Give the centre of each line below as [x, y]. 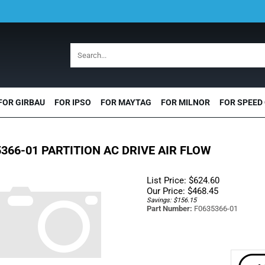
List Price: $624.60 [183, 180]
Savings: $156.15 [171, 200]
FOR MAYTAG [126, 102]
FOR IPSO [73, 102]
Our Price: [166, 191]
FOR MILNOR [185, 102]
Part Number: [169, 209]
